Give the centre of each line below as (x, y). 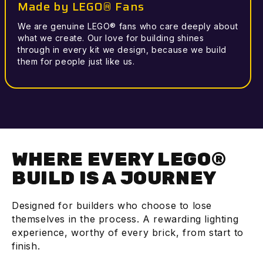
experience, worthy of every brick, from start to (128, 233)
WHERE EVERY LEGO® (119, 159)
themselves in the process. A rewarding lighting (125, 219)
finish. (26, 246)
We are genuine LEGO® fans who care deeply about (128, 26)
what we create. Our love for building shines (111, 38)
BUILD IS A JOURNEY (114, 178)
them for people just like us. (76, 62)
